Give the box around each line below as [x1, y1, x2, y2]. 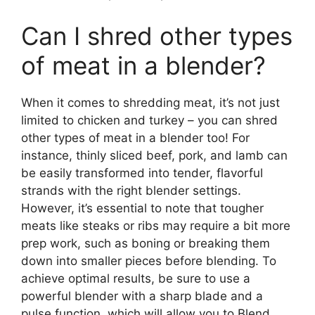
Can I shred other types [21, 20, 292, 51]
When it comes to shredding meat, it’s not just [21, 95, 280, 110]
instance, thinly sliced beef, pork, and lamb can [21, 148, 288, 162]
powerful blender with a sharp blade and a [21, 288, 263, 303]
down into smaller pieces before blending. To [21, 253, 276, 268]
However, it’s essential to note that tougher [21, 200, 264, 215]
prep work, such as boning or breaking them [21, 236, 270, 250]
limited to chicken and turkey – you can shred [21, 112, 278, 127]
